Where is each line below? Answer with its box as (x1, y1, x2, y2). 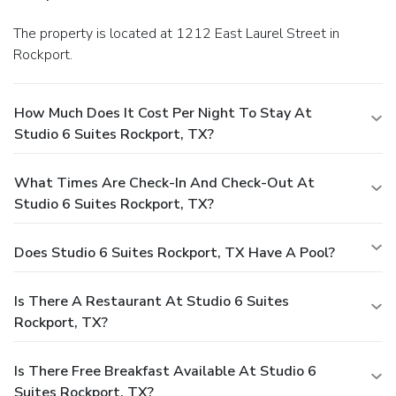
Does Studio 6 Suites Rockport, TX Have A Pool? (14, 242, 335, 263)
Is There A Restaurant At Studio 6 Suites (14, 291, 289, 311)
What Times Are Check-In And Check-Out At (14, 172, 315, 193)
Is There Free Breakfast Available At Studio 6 (14, 361, 316, 381)
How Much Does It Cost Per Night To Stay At (14, 103, 312, 123)
